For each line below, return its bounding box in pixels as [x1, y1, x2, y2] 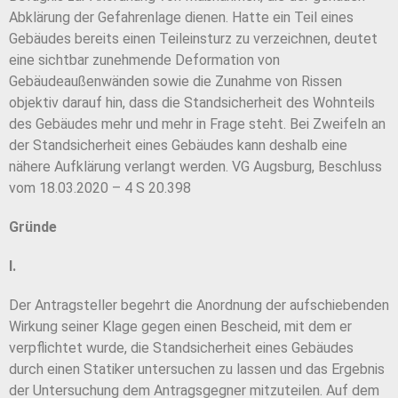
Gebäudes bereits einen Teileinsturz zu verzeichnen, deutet [9, 30, 378, 48]
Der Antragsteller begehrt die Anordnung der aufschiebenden [9, 297, 389, 314]
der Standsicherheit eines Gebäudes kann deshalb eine [9, 137, 347, 155]
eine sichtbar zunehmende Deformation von [9, 52, 280, 69]
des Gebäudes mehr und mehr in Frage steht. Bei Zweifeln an [9, 115, 386, 133]
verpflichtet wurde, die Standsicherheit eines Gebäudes [9, 339, 354, 357]
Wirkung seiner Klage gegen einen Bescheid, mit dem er [9, 318, 352, 336]
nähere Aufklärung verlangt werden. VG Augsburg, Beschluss [9, 158, 382, 176]
